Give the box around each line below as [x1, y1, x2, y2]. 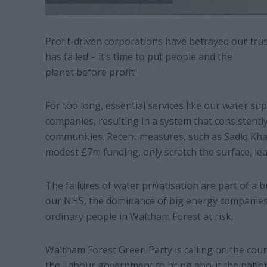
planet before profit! [45, 66, 136, 79]
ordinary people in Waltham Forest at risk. [45, 210, 233, 223]
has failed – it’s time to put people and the [45, 50, 232, 64]
